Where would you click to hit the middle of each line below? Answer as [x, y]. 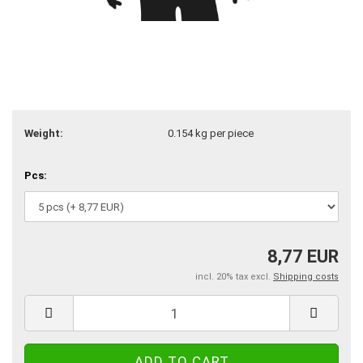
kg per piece [223, 133]
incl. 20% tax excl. [234, 277]
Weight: [44, 133]
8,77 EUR [303, 256]
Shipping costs [306, 277]
